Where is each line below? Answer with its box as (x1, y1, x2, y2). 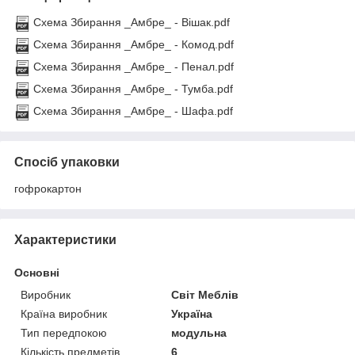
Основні (14, 266, 59, 280)
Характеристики (14, 233, 116, 247)
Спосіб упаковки (14, 155, 120, 170)
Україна (171, 307, 213, 321)
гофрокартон (14, 182, 82, 196)
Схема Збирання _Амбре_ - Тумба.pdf (33, 82, 233, 96)
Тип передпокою (21, 326, 107, 340)
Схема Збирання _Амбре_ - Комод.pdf (33, 38, 234, 52)
